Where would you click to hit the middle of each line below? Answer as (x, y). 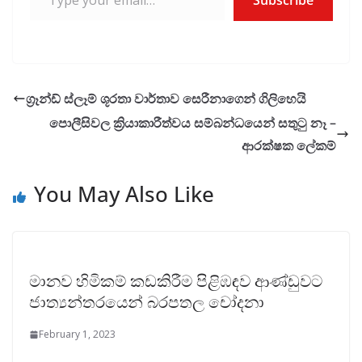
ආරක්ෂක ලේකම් (289, 146)
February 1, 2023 (77, 335)
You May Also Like (124, 194)
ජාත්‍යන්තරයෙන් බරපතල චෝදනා (147, 302)
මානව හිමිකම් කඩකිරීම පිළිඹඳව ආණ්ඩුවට (176, 281)
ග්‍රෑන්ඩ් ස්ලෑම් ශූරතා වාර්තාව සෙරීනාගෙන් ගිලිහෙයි (166, 99)
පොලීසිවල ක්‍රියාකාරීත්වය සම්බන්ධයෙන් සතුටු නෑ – (193, 123)
